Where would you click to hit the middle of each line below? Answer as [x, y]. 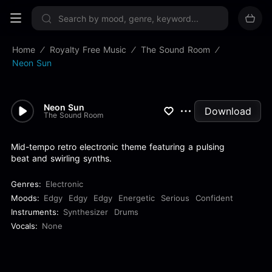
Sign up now [136, 14]
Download [228, 111]
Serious [175, 198]
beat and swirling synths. [61, 158]
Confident [214, 198]
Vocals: [24, 226]
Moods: [25, 198]
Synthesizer [86, 212]
